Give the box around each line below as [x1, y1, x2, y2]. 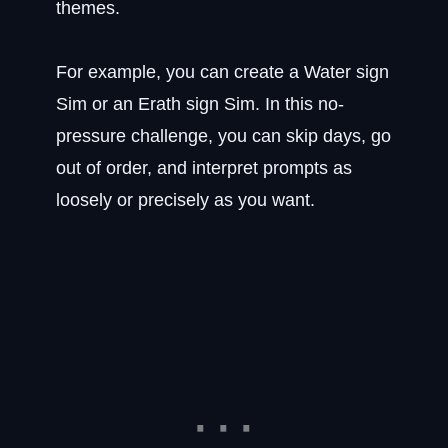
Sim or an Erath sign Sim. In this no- [56, 94, 344, 114]
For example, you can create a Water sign [56, 62, 389, 82]
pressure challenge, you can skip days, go [56, 126, 391, 146]
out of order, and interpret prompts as [56, 158, 352, 178]
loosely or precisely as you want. [56, 190, 315, 210]
